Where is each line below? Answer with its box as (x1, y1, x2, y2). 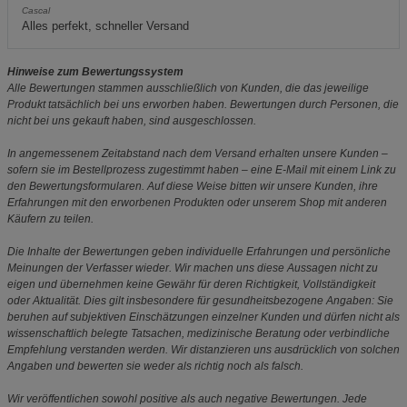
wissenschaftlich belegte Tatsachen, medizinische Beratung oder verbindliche (7, 326, 390, 340)
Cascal (22, 5, 50, 15)
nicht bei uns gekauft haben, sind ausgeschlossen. (7, 114, 256, 127)
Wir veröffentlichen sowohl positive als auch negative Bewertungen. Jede (7, 392, 367, 405)
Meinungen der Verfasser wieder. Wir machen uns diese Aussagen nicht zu (7, 261, 378, 274)
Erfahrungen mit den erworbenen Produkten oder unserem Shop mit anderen (7, 195, 387, 209)
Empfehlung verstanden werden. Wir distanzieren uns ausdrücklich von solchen (7, 342, 400, 356)
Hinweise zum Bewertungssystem (7, 65, 184, 78)
